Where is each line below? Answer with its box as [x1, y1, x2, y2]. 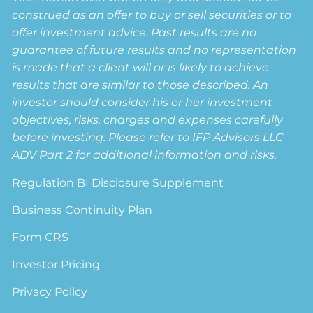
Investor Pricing [12, 258, 101, 272]
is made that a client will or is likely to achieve [12, 61, 270, 75]
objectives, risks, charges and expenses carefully [12, 113, 284, 127]
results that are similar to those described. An [12, 78, 269, 92]
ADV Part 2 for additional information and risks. [12, 148, 277, 162]
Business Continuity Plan [12, 203, 153, 217]
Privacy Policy [12, 285, 88, 299]
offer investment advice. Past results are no [12, 26, 257, 40]
